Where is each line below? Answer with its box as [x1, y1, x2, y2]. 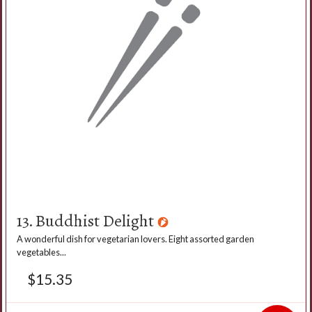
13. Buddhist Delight [17, 207, 157, 234]
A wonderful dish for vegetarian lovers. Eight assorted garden [17, 233, 254, 244]
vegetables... [17, 246, 66, 258]
